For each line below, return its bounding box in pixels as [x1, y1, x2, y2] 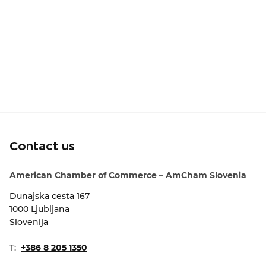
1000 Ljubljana [9, 204, 69, 214]
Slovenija [9, 217, 48, 227]
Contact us [9, 141, 75, 152]
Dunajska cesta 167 [9, 191, 90, 201]
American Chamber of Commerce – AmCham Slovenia [9, 170, 246, 180]
